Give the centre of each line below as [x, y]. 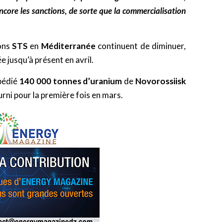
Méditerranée [68, 46]
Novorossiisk [161, 81]
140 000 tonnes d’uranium [71, 81]
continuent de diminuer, [141, 46]
